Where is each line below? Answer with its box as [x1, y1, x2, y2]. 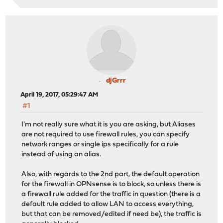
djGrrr [106, 77, 126, 85]
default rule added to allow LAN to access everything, [21, 200, 194, 208]
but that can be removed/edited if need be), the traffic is [21, 210, 202, 218]
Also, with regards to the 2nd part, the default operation [21, 170, 200, 178]
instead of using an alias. [21, 150, 102, 158]
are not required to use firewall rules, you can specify [21, 130, 190, 138]
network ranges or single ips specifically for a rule [21, 140, 179, 148]
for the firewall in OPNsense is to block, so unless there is [21, 180, 202, 188]
